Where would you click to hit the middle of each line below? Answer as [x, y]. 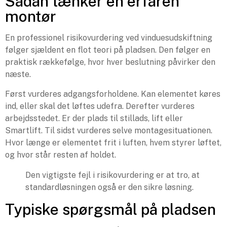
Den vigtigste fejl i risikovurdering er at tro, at [112, 175]
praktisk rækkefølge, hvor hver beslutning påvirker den [110, 62]
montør [31, 16]
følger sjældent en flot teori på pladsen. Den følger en [108, 50]
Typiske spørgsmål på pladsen [110, 209]
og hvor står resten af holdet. [61, 155]
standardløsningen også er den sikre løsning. [109, 187]
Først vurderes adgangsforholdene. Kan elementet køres [113, 94]
